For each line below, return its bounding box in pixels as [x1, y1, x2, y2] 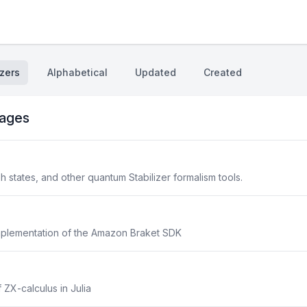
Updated [135, 66, 176, 78]
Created [204, 66, 242, 78]
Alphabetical [47, 66, 108, 78]
